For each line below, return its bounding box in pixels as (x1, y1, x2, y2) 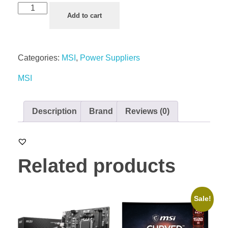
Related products (18, 155, 176, 177)
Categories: (18, 53, 62, 63)
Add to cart (67, 12, 102, 20)
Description (32, 107, 77, 116)
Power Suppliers (80, 53, 140, 63)
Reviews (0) (125, 107, 169, 116)
